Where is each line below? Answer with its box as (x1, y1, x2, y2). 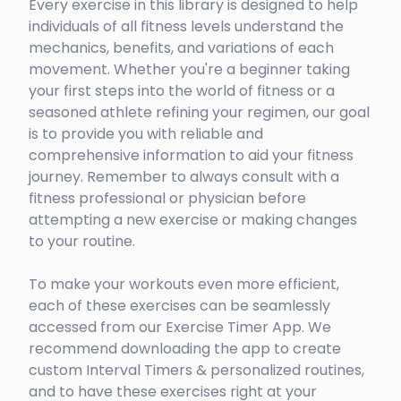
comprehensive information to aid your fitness (29, 145, 354, 166)
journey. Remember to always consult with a (29, 166, 339, 188)
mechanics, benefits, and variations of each (29, 38, 334, 59)
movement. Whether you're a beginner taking (29, 59, 350, 81)
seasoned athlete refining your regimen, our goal (29, 102, 370, 124)
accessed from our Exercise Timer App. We (29, 317, 331, 338)
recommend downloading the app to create (29, 338, 341, 360)
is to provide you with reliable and (29, 124, 263, 145)
